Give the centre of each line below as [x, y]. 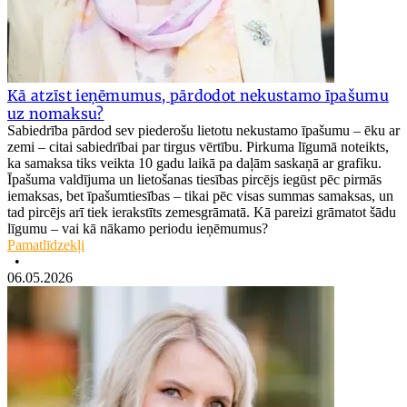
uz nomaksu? [56, 114]
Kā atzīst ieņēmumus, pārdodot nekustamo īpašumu [199, 96]
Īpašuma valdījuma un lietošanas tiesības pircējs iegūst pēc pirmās [194, 180]
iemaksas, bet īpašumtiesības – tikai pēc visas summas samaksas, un [200, 196]
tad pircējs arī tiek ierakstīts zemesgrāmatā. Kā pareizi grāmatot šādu [202, 213]
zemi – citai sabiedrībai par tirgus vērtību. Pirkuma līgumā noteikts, [198, 147]
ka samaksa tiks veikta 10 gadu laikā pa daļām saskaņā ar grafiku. [194, 164]
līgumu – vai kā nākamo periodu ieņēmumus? [139, 229]
